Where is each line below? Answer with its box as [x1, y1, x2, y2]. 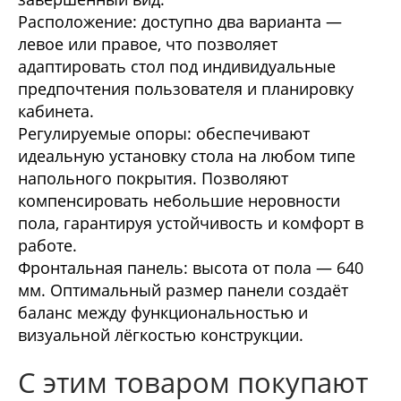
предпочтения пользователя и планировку [18, 77, 354, 99]
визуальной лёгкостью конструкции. [18, 323, 303, 346]
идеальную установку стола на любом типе [18, 144, 355, 166]
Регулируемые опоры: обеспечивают [18, 122, 310, 144]
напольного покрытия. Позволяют [18, 166, 288, 189]
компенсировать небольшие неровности [18, 189, 340, 211]
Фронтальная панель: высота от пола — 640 [18, 256, 363, 278]
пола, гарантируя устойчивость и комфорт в [18, 211, 363, 234]
